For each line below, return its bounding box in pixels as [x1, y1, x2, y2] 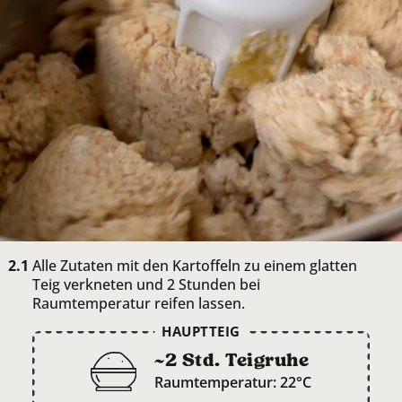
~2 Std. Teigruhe [154, 348, 310, 371]
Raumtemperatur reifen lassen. [32, 293, 245, 313]
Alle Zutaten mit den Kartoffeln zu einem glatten [32, 255, 357, 275]
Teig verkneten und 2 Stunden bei [32, 274, 260, 294]
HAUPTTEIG [162, 321, 240, 340]
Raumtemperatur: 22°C [154, 371, 312, 392]
